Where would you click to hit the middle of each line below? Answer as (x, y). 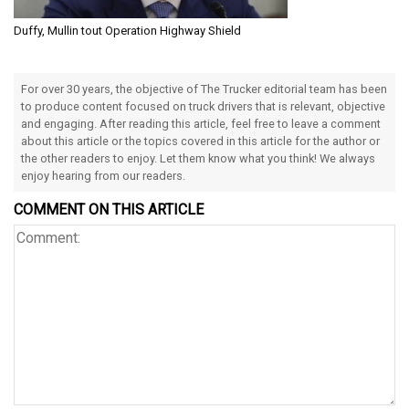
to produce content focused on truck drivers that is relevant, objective (203, 106)
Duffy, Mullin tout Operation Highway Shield (127, 30)
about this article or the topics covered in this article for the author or (200, 141)
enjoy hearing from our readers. (103, 175)
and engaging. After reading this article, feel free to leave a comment (201, 123)
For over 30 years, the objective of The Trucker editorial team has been (204, 89)
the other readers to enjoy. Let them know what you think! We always (198, 158)
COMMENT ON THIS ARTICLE (109, 209)
